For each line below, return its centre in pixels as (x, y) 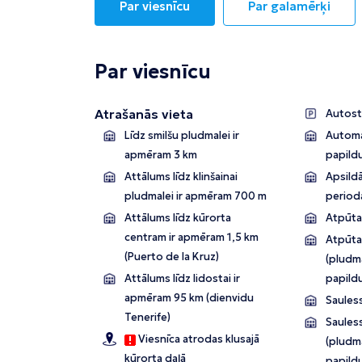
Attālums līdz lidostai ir (182, 279)
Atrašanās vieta (144, 114)
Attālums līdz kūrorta (178, 218)
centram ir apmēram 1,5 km (192, 238)
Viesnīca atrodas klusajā (198, 339)
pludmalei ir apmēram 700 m (196, 196)
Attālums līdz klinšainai (181, 177)
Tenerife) (147, 318)
